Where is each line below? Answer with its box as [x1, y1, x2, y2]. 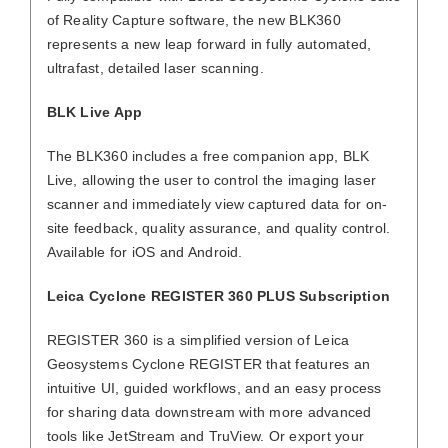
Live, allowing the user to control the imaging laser [46, 171, 376, 188]
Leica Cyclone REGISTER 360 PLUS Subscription [46, 287, 394, 304]
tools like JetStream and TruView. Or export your [46, 427, 365, 444]
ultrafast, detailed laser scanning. [46, 59, 264, 76]
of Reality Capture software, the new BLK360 [46, 11, 341, 28]
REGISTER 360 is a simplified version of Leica [46, 331, 350, 348]
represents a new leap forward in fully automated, [46, 35, 372, 52]
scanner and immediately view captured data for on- [46, 195, 388, 212]
